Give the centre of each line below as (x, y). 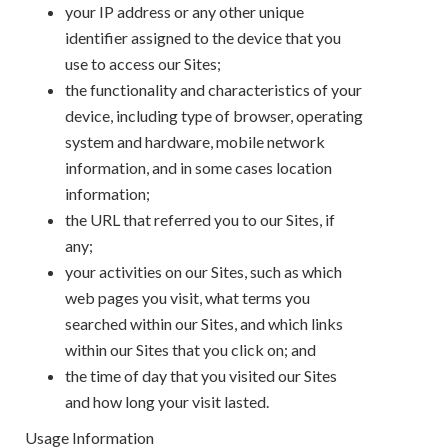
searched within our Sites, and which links (204, 323)
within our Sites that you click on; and (190, 349)
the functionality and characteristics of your (213, 89)
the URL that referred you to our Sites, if (200, 219)
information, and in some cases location (198, 167)
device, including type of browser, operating (214, 115)
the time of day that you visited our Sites (201, 375)
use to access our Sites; (143, 63)
